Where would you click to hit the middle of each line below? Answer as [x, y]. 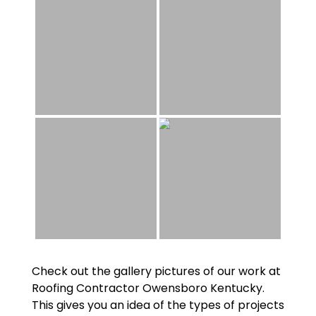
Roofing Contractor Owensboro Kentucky [147, 288]
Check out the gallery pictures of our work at [156, 271]
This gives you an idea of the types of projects [158, 305]
